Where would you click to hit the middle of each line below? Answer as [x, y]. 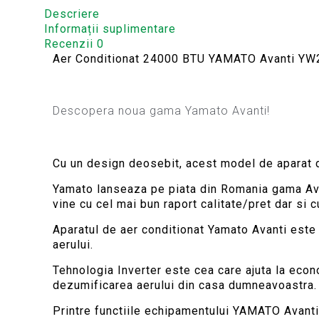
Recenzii [70, 44]
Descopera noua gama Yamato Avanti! [162, 111]
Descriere [72, 14]
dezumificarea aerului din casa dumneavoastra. [185, 285]
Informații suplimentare [110, 29]
